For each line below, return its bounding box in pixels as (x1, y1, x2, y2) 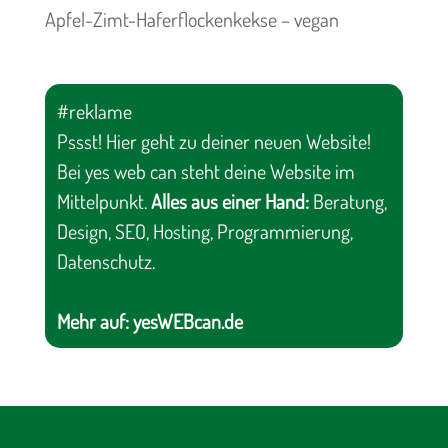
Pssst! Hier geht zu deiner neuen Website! (56, 128, 371, 155)
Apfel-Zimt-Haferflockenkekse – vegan (44, 6, 339, 33)
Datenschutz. (56, 248, 155, 275)
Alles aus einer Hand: (150, 188, 309, 215)
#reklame (56, 98, 132, 125)
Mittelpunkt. (56, 188, 151, 215)
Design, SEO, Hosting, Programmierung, (56, 218, 353, 245)
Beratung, (308, 188, 387, 215)
